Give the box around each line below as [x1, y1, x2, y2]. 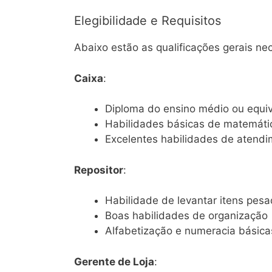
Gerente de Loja [74, 255, 154, 268]
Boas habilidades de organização [105, 209, 268, 222]
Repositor [74, 163, 123, 176]
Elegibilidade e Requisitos [74, 13, 221, 29]
